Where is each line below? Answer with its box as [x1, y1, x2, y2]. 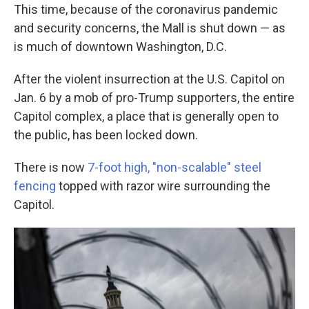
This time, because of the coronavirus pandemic [14, 2, 278, 17]
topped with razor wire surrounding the [56, 179, 270, 194]
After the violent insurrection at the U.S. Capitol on [14, 72, 285, 87]
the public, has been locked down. [14, 128, 198, 143]
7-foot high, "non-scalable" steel [88, 160, 261, 175]
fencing [14, 179, 56, 194]
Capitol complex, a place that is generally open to [14, 109, 279, 124]
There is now [14, 160, 88, 175]
